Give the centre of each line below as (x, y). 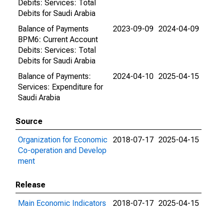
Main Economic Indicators (62, 203)
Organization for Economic (63, 140)
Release (31, 185)
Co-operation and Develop (62, 150)
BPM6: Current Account (58, 39)
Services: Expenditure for (61, 87)
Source (29, 121)
